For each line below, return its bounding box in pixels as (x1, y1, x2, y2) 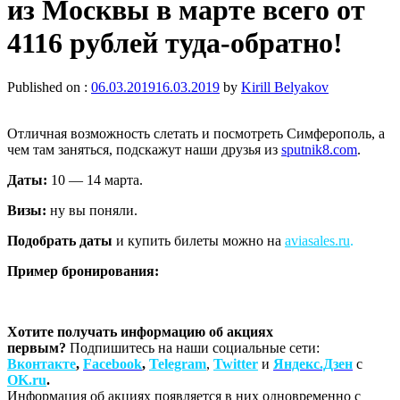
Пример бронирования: (7, 262, 159, 279)
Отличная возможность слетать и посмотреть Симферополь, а (7, 125, 385, 141)
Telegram (149, 355, 206, 371)
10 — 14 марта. (51, 171, 143, 187)
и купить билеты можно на (112, 232, 285, 248)
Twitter (213, 355, 258, 371)
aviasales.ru (285, 232, 350, 248)
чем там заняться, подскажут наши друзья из (7, 141, 281, 157)
